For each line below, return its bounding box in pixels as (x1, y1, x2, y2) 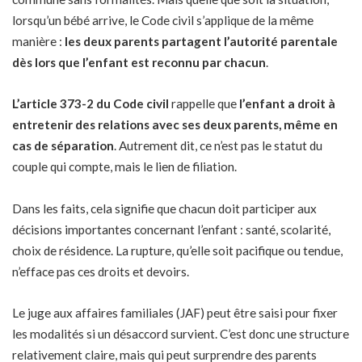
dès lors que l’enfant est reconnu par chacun (12, 54, 266, 69)
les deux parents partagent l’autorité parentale (65, 33, 338, 48)
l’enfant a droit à (239, 96, 335, 112)
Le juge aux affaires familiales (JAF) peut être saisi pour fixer (12, 305, 338, 321)
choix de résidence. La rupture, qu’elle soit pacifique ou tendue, (12, 242, 343, 258)
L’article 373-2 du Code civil (12, 96, 169, 112)
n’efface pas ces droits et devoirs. (12, 263, 189, 279)
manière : (12, 33, 65, 48)
